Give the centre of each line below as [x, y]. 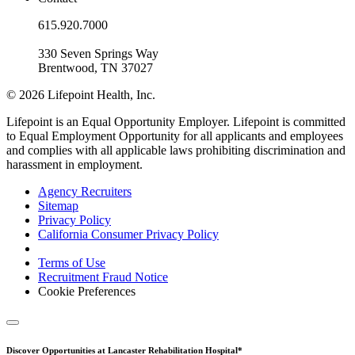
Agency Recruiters [85, 192]
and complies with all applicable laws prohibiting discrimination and [176, 151]
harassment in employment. [74, 165]
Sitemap [58, 206]
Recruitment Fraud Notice [103, 277]
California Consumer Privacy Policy [128, 235]
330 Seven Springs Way [98, 54]
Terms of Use [72, 263]
